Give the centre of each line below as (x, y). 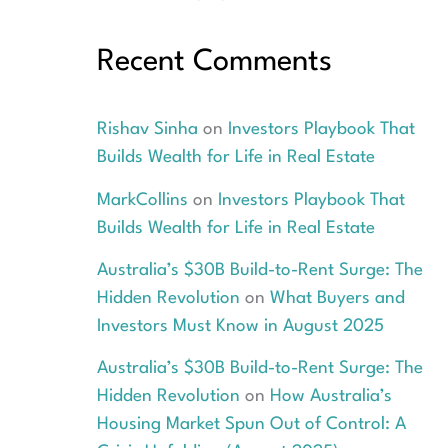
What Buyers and (337, 298)
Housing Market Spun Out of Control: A (251, 425)
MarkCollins (142, 200)
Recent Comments (214, 61)
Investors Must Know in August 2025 (240, 326)
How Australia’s (330, 397)
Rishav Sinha (147, 130)
